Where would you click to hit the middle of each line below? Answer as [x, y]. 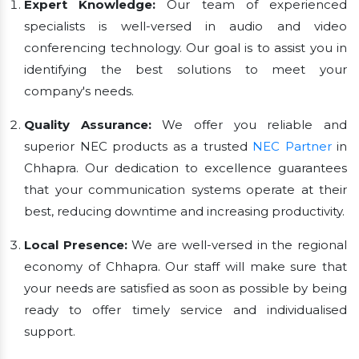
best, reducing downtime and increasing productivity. [184, 211]
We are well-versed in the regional [237, 244]
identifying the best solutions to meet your [186, 69]
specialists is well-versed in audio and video [186, 26]
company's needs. [79, 91]
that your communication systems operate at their [186, 189]
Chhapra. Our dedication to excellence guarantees [186, 167]
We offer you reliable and [249, 124]
